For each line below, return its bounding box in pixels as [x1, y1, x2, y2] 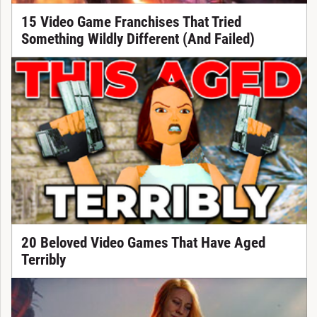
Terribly [21, 250, 66, 268]
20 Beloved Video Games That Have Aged [21, 234, 265, 251]
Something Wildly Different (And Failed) [21, 30, 255, 47]
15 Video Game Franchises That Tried [21, 13, 241, 30]
